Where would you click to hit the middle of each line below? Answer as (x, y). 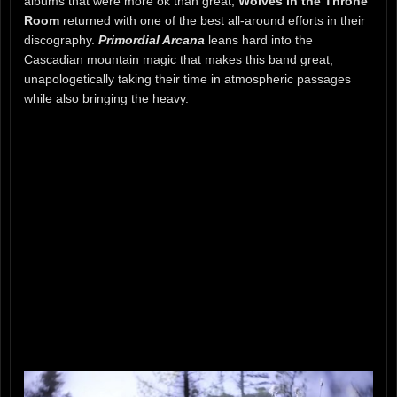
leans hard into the (259, 40)
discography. (61, 40)
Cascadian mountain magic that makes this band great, (179, 60)
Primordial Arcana (152, 40)
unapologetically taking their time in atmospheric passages (187, 79)
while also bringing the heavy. (106, 99)
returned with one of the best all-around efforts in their (212, 21)
